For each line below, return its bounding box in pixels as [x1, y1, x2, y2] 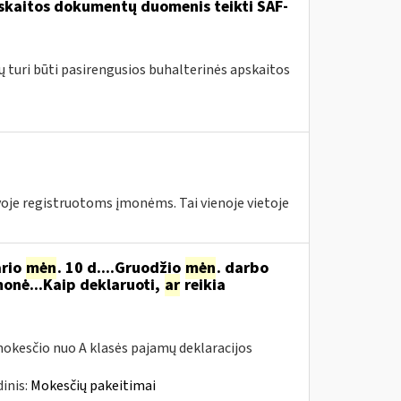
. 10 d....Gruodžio [56, 257, 184, 279]
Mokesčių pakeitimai [30, 376, 156, 396]
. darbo [216, 257, 269, 279]
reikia [180, 274, 226, 296]
